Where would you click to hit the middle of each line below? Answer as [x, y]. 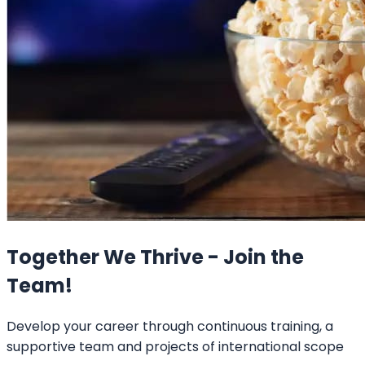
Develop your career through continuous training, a [170, 326]
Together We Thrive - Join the [155, 257]
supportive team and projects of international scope [175, 346]
